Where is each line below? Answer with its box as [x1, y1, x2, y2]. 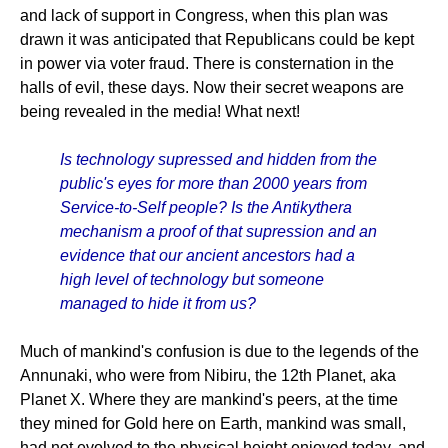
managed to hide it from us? [60, 295, 256, 312]
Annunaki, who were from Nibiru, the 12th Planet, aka [20, 367, 396, 384]
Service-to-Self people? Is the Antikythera [60, 199, 352, 216]
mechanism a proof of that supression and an [60, 223, 377, 240]
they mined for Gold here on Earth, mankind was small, [20, 415, 406, 432]
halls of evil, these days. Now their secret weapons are [20, 79, 404, 96]
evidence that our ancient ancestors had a [60, 247, 355, 264]
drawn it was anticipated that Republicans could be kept [20, 31, 414, 48]
